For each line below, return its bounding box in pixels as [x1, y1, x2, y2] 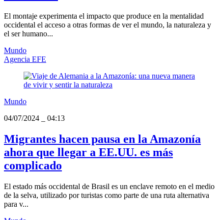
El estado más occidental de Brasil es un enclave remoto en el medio [4, 182, 215, 191]
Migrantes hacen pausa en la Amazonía [4, 133, 201, 146]
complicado [4, 159, 62, 172]
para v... [4, 199, 28, 208]
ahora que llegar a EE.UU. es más [4, 146, 173, 159]
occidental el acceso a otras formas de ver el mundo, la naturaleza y [4, 21, 211, 29]
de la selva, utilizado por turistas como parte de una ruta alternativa [4, 191, 209, 199]
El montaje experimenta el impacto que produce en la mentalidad [4, 12, 204, 21]
